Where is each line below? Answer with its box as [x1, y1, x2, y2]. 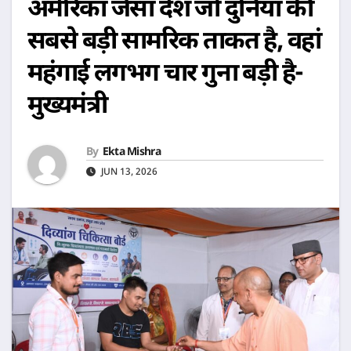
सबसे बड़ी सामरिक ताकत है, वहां [27, 26, 321, 60]
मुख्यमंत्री [27, 90, 107, 124]
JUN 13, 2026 [99, 165, 157, 179]
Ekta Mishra [102, 144, 161, 160]
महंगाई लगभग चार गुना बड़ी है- [27, 58, 303, 92]
